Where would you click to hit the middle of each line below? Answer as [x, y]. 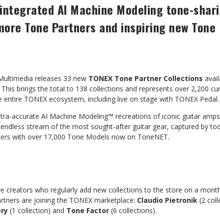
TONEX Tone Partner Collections [146, 78]
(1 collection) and [37, 210]
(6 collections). [133, 210]
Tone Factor [88, 210]
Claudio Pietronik [167, 200]
